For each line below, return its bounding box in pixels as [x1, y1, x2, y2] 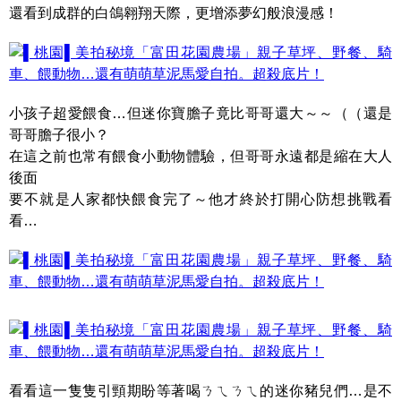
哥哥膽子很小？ [9, 127, 109, 142]
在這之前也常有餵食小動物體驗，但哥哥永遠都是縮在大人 [9, 149, 392, 164]
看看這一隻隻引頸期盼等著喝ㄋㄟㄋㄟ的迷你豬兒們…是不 [9, 383, 392, 398]
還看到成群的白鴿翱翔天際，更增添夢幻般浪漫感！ [9, 5, 338, 21]
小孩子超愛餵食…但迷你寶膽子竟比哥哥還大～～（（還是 [9, 106, 392, 121]
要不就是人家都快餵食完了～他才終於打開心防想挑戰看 [9, 192, 392, 207]
